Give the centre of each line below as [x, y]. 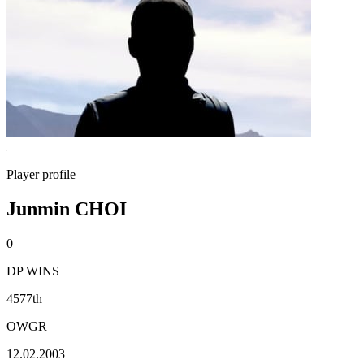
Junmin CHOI [67, 208]
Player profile [41, 174]
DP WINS [33, 271]
